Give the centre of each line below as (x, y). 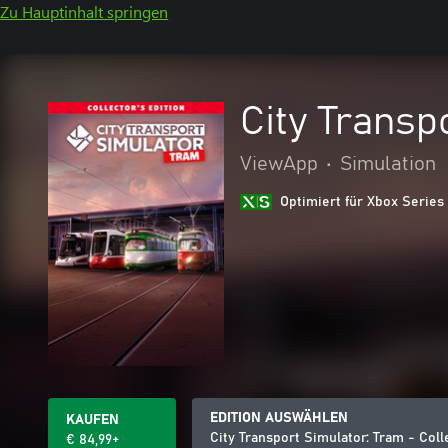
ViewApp (279, 164)
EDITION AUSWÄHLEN (279, 418)
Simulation (388, 164)
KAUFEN (92, 420)
